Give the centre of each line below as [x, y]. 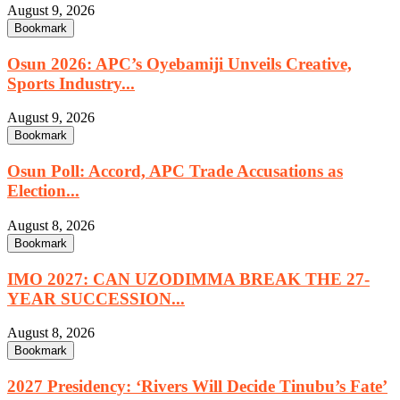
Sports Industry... [71, 83]
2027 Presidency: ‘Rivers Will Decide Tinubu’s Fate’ [197, 387]
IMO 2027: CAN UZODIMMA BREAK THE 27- [188, 279]
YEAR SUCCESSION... [96, 298]
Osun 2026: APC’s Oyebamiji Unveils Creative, [179, 63]
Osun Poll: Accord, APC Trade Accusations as [175, 171]
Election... [43, 191]
